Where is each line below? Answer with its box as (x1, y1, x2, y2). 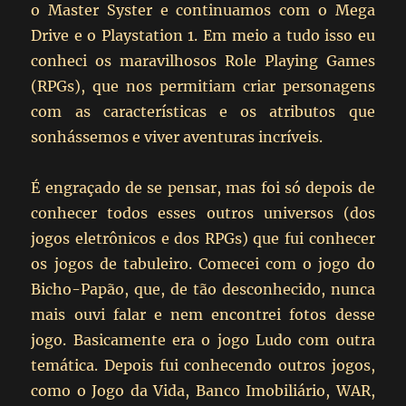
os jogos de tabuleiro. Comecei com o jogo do (31, 254, 375, 273)
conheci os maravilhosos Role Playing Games (31, 51, 375, 70)
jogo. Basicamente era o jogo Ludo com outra (31, 330, 375, 349)
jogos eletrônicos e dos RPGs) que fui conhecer (31, 228, 375, 247)
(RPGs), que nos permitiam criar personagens (31, 76, 375, 95)
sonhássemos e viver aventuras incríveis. (31, 127, 324, 146)
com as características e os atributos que (31, 101, 375, 121)
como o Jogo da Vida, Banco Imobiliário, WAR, (31, 381, 375, 400)
